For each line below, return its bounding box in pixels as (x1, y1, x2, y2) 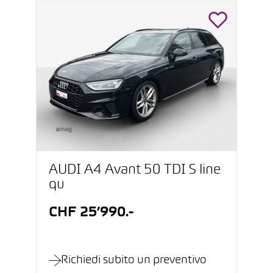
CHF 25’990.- (49, 207, 133, 219)
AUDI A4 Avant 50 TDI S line (49, 164, 221, 177)
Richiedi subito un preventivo (61, 255, 207, 266)
